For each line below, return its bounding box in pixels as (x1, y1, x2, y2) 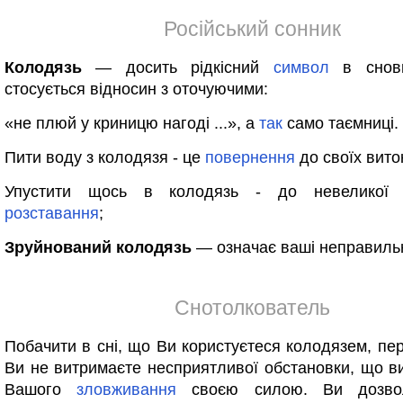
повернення (205, 148, 295, 166)
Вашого (4, 381, 77, 399)
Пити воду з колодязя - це (4, 148, 205, 166)
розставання (4, 204, 99, 222)
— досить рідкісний (82, 58, 273, 76)
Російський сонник (163, 17, 341, 40)
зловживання (76, 381, 177, 399)
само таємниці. (282, 114, 399, 132)
